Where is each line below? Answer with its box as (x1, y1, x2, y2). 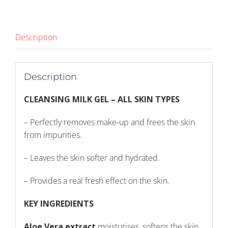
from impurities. (23, 129, 82, 141)
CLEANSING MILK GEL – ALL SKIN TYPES (23, 94, 180, 105)
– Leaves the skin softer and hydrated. (23, 152, 160, 164)
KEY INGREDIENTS (23, 198, 94, 210)
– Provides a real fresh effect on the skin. (23, 175, 169, 187)
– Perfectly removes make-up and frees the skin (23, 117, 195, 128)
